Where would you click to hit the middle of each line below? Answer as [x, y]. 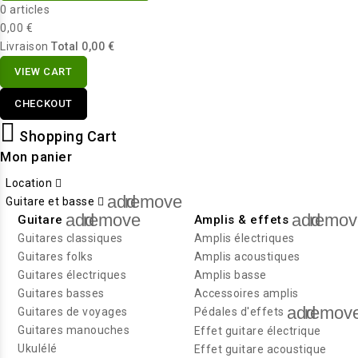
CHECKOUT [44, 103]
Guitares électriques [72, 275]
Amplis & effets [241, 220]
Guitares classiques [70, 239]
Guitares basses [61, 294]
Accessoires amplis [246, 294]
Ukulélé [38, 349]
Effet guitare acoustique [260, 349]
